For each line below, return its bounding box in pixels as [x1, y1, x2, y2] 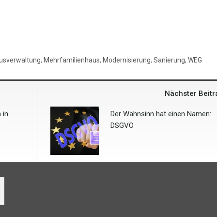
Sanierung [154, 56, 185, 64]
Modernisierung [103, 56, 151, 64]
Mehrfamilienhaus [44, 56, 100, 64]
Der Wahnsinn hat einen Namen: [110, 109, 211, 119]
